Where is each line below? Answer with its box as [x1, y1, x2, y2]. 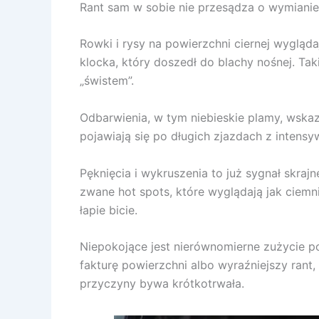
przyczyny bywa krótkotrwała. [80, 276, 244, 291]
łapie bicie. [80, 202, 137, 217]
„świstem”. [80, 73, 134, 88]
